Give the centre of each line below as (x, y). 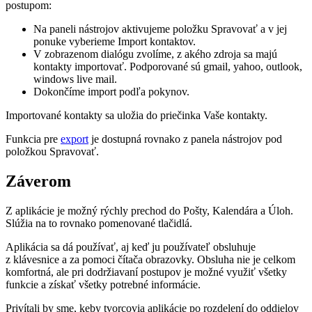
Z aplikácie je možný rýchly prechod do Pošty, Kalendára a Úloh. (149, 210)
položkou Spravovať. (52, 151)
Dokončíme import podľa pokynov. (111, 91)
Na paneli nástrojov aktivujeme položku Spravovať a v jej (160, 29)
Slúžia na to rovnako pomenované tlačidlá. (99, 223)
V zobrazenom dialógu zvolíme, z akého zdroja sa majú (155, 54)
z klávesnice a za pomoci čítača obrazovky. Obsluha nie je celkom (150, 259)
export (75, 139)
